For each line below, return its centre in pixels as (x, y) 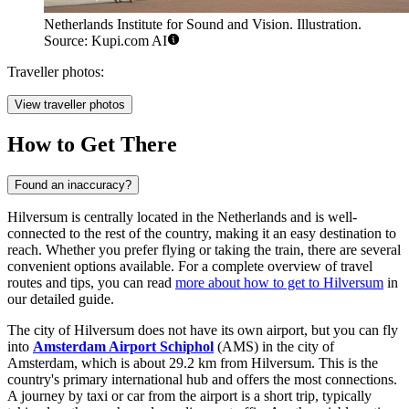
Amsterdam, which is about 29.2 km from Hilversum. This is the (193, 362)
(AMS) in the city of (274, 346)
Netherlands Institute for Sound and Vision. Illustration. (203, 25)
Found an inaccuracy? (73, 184)
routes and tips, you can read (91, 282)
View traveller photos (70, 105)
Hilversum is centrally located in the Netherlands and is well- (182, 216)
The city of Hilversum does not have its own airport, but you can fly (203, 330)
